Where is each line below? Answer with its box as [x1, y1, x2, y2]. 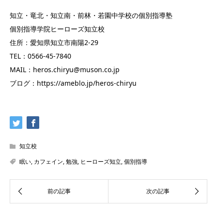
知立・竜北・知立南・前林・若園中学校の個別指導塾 [10, 11, 172, 20]
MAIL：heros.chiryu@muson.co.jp [10, 65, 120, 74]
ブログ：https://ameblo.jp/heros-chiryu [10, 78, 137, 88]
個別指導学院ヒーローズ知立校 [10, 24, 105, 33]
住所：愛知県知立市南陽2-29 [10, 38, 98, 47]
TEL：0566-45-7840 [10, 51, 71, 61]
